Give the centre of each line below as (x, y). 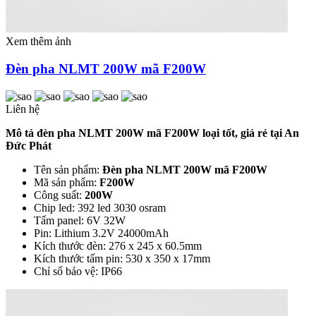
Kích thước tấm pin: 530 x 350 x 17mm (122, 258)
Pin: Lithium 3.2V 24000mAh (101, 233)
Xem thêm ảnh (38, 42)
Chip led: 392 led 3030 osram (100, 207)
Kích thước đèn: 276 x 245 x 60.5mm (118, 245)
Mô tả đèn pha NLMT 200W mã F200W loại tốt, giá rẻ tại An (152, 133)
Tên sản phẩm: (68, 169)
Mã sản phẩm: (67, 182)
